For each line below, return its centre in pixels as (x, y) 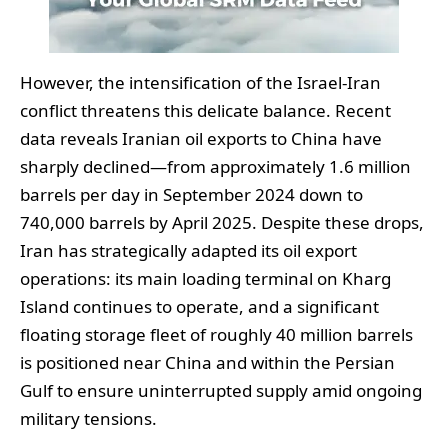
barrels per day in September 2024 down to (191, 194)
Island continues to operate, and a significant (199, 306)
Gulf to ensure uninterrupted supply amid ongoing (221, 390)
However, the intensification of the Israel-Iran (200, 82)
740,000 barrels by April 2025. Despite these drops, (222, 222)
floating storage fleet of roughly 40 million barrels (216, 334)
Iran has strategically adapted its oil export (188, 250)
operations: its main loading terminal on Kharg (205, 278)
